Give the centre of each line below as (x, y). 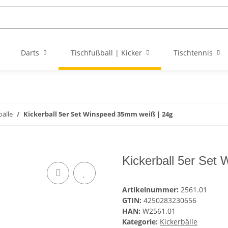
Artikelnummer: (151, 190)
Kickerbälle (179, 222)
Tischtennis (193, 53)
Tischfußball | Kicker (106, 53)
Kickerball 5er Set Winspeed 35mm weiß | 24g (98, 114)
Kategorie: (141, 222)
